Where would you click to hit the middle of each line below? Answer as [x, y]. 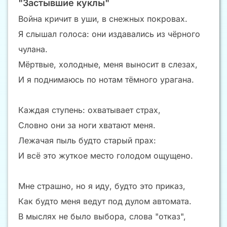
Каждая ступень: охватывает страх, [89, 110]
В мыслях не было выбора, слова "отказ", [102, 217]
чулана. [33, 49]
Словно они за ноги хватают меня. [87, 125]
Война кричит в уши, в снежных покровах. [103, 19]
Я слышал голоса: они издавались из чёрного [109, 34]
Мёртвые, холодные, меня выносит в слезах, [108, 65]
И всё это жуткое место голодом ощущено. [106, 156]
